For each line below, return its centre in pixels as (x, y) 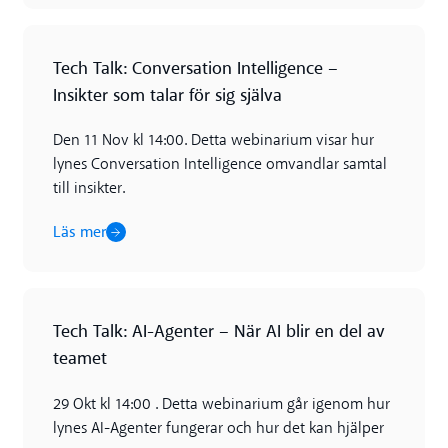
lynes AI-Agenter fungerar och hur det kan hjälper (218, 428)
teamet (79, 359)
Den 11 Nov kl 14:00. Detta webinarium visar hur (213, 141)
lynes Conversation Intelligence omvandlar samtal (219, 165)
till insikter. (88, 189)
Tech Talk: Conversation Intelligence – (195, 68)
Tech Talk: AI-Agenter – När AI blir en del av (218, 332)
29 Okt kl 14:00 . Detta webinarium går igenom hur (221, 404)
